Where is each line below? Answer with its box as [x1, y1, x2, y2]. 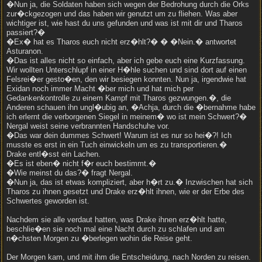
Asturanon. [6, 47, 43, 56]
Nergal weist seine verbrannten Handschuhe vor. [6, 122, 170, 130]
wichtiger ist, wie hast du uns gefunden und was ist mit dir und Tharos [6, 19, 243, 27]
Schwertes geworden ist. [6, 196, 89, 205]
